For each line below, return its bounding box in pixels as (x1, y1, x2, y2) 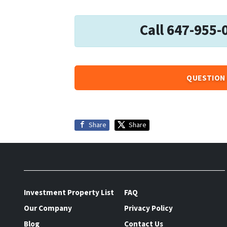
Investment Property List (24, 186, 114, 198)
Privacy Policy (124, 202, 173, 214)
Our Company (24, 202, 72, 214)
